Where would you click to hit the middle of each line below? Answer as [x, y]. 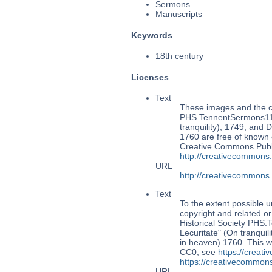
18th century [179, 56]
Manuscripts [178, 14]
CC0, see [199, 252]
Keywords [151, 35]
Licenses [150, 77]
